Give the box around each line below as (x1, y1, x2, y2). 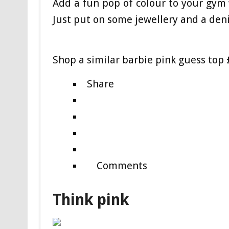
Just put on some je (52, 13, 144, 26)
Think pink (52, 191, 129, 209)
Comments (96, 159, 147, 172)
